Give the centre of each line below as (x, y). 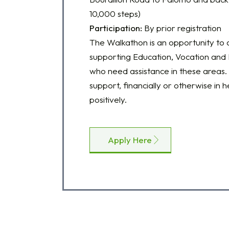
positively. (108, 99)
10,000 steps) (115, 13)
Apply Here (130, 140)
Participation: (116, 28)
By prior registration (182, 28)
